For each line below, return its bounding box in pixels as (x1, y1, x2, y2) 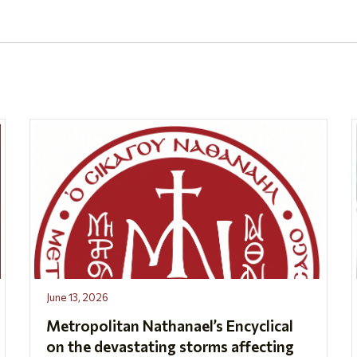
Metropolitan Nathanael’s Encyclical (46, 316, 294, 335)
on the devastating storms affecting (46, 336, 295, 355)
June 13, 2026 (46, 290, 109, 304)
